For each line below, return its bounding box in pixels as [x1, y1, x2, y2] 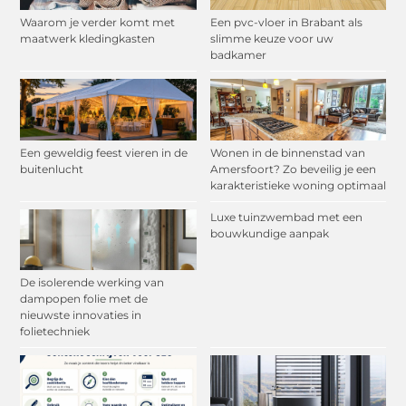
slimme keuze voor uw [209, 31, 333, 45]
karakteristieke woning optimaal [209, 178, 386, 192]
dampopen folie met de [20, 292, 149, 306]
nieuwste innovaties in [20, 308, 142, 323]
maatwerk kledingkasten [20, 31, 156, 45]
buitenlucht [20, 161, 84, 176]
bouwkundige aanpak [209, 226, 329, 240]
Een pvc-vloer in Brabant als [209, 14, 362, 29]
